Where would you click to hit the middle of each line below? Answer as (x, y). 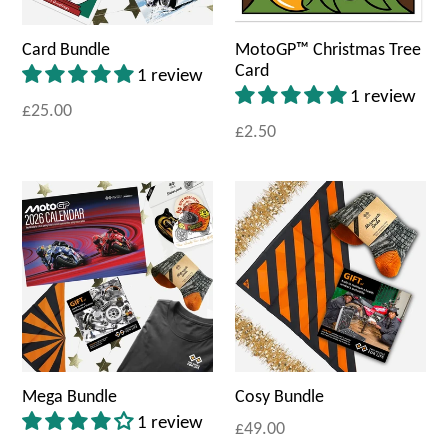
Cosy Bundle (279, 397)
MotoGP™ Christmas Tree (328, 50)
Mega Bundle (69, 397)
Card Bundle (66, 50)
